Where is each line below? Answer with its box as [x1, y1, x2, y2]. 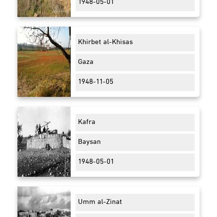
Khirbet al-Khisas [78, 36, 133, 49]
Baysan [78, 136, 101, 149]
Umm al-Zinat [78, 196, 122, 209]
